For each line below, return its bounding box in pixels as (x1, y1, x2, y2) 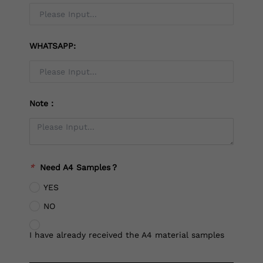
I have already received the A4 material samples (29, 230, 224, 240)
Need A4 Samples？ (40, 163, 119, 173)
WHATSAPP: (29, 41, 76, 51)
